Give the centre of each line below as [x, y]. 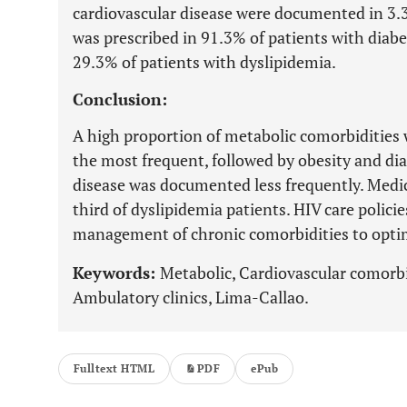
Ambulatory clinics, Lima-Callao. [191, 297]
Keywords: [116, 273]
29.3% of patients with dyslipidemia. [204, 62]
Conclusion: [120, 99]
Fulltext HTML [114, 368]
